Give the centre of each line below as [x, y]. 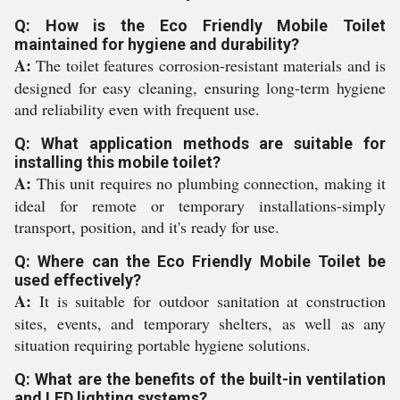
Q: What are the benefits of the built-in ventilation [200, 379]
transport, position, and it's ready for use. [147, 227]
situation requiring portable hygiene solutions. [162, 345]
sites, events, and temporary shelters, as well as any [200, 323]
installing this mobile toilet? [117, 162]
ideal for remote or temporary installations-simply [200, 205]
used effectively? [78, 280]
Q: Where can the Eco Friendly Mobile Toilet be [200, 261]
